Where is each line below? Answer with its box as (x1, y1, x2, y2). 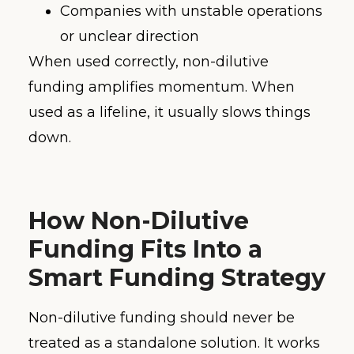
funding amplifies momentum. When (28, 77, 295, 96)
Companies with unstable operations (60, 2, 322, 20)
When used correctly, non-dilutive (28, 52, 269, 70)
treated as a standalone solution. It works (28, 334, 320, 352)
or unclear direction (60, 27, 199, 45)
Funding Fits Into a (28, 235, 262, 265)
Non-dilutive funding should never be (28, 309, 295, 327)
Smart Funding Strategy (28, 263, 326, 293)
